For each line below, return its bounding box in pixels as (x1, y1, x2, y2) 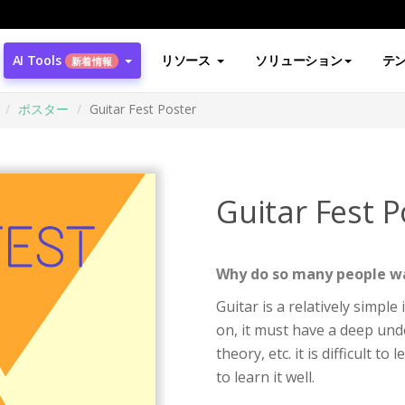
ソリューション (255, 52, 343, 69)
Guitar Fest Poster (89, 100, 196, 118)
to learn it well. (216, 367, 315, 387)
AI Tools (12, 52, 61, 69)
